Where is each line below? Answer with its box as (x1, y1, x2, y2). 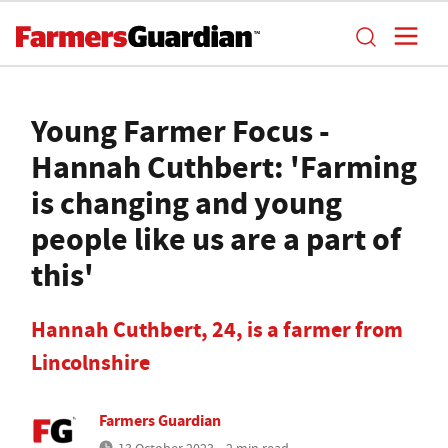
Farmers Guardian (99, 410, 221, 431)
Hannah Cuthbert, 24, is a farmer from (31, 315, 403, 344)
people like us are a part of (31, 217, 401, 261)
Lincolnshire (31, 348, 150, 377)
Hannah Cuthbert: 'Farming (31, 145, 417, 189)
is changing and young (31, 181, 342, 225)
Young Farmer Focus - (31, 109, 330, 153)
